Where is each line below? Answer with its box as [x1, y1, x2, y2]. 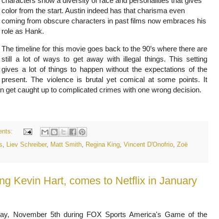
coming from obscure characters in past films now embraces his [1, 16, 207, 25]
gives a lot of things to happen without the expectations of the [1, 65, 207, 73]
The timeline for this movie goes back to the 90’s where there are [1, 44, 207, 53]
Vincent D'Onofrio [124, 141, 173, 148]
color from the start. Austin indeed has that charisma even [1, 6, 185, 15]
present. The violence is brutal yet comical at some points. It [1, 75, 207, 84]
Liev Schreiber [6, 141, 46, 148]
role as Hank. [1, 26, 44, 35]
